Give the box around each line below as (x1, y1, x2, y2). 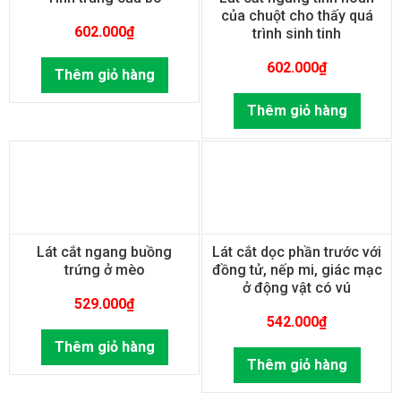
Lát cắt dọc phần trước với (212, 243, 381, 261)
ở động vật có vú (243, 279, 351, 297)
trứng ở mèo (64, 261, 145, 279)
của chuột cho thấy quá (220, 6, 373, 24)
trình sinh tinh (252, 24, 341, 42)
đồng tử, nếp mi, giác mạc (211, 261, 382, 279)
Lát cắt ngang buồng (37, 243, 172, 261)
